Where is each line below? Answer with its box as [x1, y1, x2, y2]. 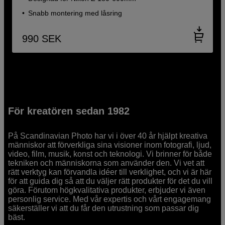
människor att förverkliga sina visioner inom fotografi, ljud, [8, 141, 212, 150]
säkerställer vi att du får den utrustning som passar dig [8, 204, 199, 213]
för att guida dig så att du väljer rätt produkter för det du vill [8, 177, 213, 186]
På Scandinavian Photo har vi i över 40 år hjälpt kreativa [8, 132, 208, 141]
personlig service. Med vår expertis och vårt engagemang [8, 195, 211, 204]
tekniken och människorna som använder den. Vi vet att [8, 159, 205, 168]
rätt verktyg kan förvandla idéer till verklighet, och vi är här [8, 168, 212, 177]
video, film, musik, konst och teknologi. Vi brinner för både [8, 150, 212, 159]
